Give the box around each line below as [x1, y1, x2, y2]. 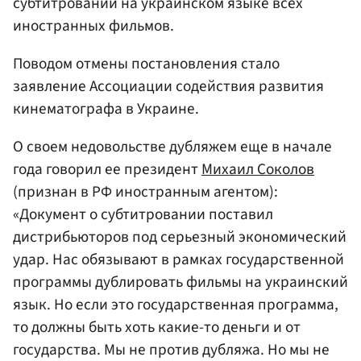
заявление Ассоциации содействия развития [13, 75, 324, 98]
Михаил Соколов [201, 158, 314, 181]
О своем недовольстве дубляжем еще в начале [13, 135, 332, 159]
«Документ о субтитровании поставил [13, 203, 273, 226]
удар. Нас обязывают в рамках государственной [13, 248, 344, 272]
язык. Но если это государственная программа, [13, 293, 338, 317]
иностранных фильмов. [13, 14, 174, 37]
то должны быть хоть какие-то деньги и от [13, 316, 301, 339]
